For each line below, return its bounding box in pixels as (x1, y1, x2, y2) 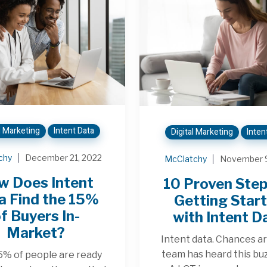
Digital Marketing (170, 125, 233, 138)
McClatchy (164, 153, 207, 164)
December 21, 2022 (25, 153, 103, 163)
